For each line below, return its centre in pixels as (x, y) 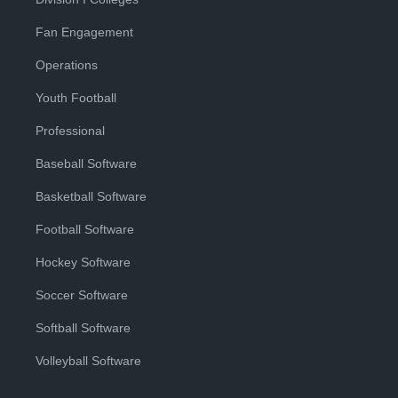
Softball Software (83, 328)
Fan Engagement (84, 32)
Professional (70, 131)
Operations (67, 65)
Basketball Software (91, 196)
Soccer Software (82, 295)
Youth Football (76, 98)
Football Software (85, 229)
